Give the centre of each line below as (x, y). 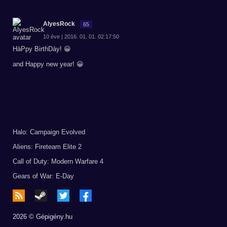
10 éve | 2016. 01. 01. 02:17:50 (81, 36)
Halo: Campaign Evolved (49, 132)
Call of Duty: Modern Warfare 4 (58, 161)
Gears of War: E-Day (43, 176)
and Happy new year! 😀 (48, 64)
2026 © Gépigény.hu (43, 217)
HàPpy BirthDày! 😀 (42, 49)
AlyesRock (59, 24)
